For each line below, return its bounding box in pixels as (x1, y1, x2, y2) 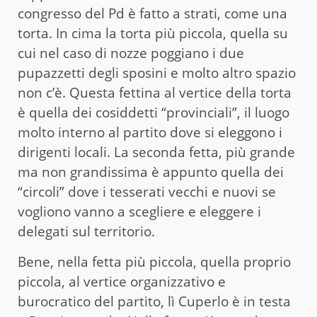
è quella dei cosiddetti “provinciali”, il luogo (18, 103, 289, 122)
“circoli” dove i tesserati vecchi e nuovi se (18, 182, 276, 201)
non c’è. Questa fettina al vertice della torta (18, 83, 292, 102)
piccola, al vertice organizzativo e (18, 272, 226, 291)
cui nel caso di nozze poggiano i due (18, 43, 244, 62)
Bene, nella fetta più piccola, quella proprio (18, 252, 291, 271)
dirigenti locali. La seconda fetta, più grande (18, 142, 295, 161)
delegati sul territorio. (18, 221, 155, 241)
